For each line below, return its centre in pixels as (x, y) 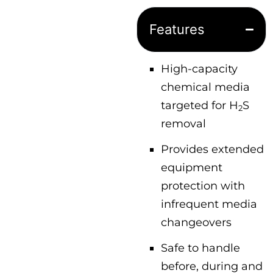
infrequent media (209, 204)
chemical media (205, 87)
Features (177, 29)
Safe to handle (200, 248)
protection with (203, 186)
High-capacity (199, 69)
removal (183, 123)
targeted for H (200, 105)
